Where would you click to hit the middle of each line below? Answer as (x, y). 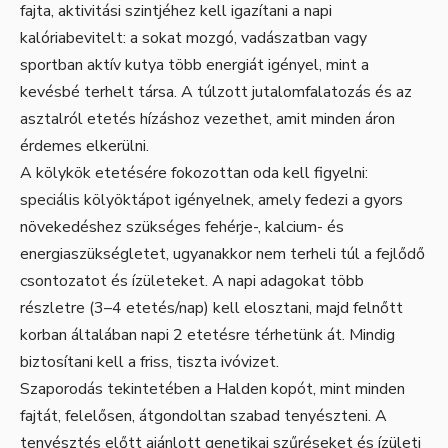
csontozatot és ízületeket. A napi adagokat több (192, 280)
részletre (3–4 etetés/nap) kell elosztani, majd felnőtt (211, 307)
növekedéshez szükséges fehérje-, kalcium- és (182, 226)
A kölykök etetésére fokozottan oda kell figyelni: (194, 172)
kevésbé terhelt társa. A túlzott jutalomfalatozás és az (216, 91)
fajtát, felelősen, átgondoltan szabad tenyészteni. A (203, 415)
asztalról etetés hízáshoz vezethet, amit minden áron (207, 118)
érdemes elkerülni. (84, 145)
